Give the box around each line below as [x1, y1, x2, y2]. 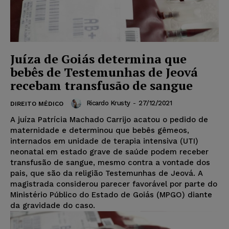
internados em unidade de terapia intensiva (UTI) [10, 136, 198, 146]
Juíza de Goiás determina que [10, 50, 187, 67]
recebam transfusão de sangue [10, 77, 193, 94]
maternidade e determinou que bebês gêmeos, [10, 125, 189, 135]
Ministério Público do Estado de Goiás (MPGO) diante [10, 190, 212, 199]
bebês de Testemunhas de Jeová [10, 63, 198, 80]
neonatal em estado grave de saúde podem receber [10, 147, 209, 156]
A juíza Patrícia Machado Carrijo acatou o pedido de [10, 114, 208, 124]
